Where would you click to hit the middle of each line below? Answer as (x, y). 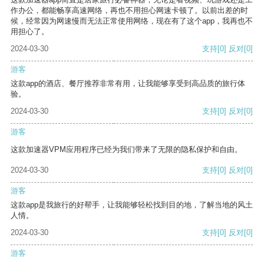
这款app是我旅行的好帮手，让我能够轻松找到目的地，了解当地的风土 (132, 205)
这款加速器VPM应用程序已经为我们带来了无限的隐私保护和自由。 (126, 150)
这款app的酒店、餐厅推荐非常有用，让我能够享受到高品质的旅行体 (128, 84)
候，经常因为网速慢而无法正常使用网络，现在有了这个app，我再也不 (132, 21)
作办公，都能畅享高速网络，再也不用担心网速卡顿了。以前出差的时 (129, 11)
